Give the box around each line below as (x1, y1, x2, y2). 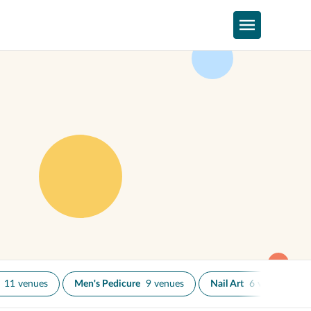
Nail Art (210, 279, 244, 289)
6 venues (249, 279, 287, 289)
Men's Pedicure (74, 279, 140, 289)
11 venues (4, 279, 48, 289)
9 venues (146, 279, 184, 289)
